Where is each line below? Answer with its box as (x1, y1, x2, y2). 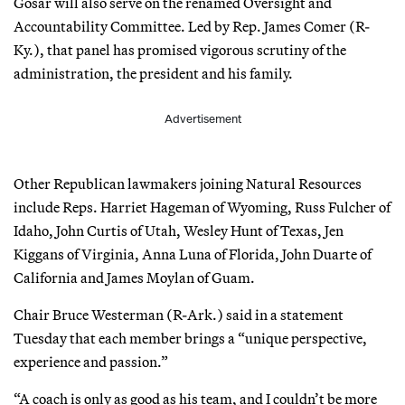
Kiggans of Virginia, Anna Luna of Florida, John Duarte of (14, 244, 372, 263)
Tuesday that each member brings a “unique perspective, (14, 328, 367, 347)
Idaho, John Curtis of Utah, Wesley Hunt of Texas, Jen (14, 221, 344, 240)
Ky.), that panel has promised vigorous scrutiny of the (14, 40, 346, 59)
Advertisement (164, 110, 241, 127)
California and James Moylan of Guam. (14, 268, 255, 287)
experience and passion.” (14, 352, 168, 371)
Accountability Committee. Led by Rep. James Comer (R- (14, 16, 370, 35)
